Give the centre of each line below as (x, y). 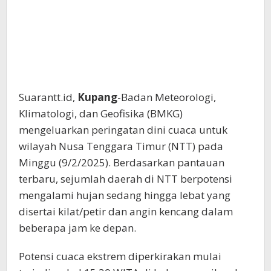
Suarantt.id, (48, 97)
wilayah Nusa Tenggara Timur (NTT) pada (121, 146)
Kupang (97, 97)
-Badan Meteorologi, (167, 97)
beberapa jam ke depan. (77, 228)
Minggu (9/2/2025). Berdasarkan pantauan (122, 163)
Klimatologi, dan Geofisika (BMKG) (101, 114)
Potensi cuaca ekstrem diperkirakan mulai (120, 256)
